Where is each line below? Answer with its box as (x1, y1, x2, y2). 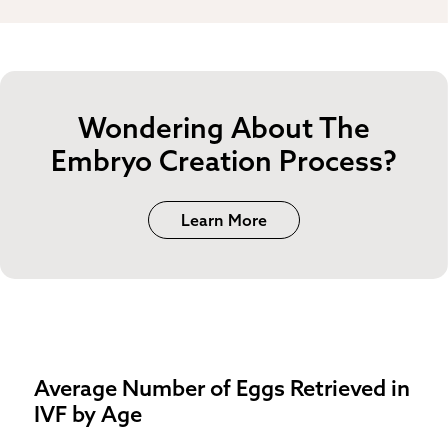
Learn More (181, 209, 267, 230)
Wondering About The (78, 110, 370, 146)
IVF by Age (33, 399, 142, 428)
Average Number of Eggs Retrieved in (33, 373, 410, 402)
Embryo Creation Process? (51, 143, 397, 179)
